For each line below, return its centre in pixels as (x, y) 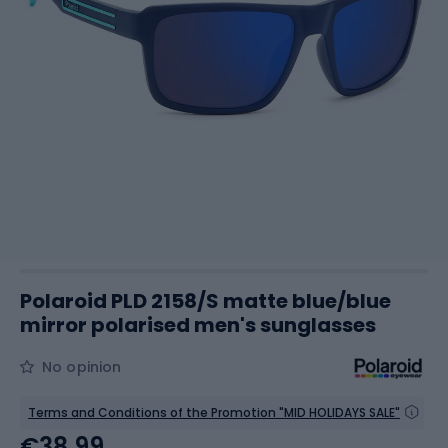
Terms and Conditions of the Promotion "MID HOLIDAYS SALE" (214, 412)
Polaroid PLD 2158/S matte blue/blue (205, 301)
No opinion (82, 367)
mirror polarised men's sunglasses (198, 325)
